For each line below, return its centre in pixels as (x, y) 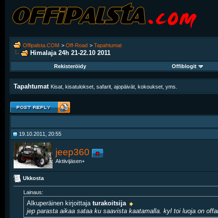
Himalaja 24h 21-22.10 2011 (70, 53)
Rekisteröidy (70, 66)
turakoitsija (109, 203)
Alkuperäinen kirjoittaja (60, 203)
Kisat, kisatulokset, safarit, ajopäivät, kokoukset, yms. (114, 87)
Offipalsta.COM (41, 45)
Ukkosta (33, 178)
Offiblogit (184, 66)
